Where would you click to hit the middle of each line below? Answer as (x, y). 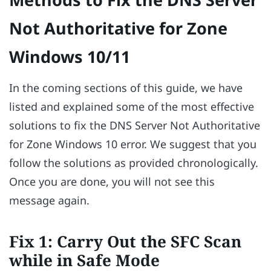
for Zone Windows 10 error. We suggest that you (133, 144)
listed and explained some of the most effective (132, 107)
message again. (49, 201)
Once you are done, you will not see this (112, 182)
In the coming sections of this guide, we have (126, 88)
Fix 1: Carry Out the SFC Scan (125, 241)
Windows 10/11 (70, 56)
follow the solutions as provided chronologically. (134, 163)
